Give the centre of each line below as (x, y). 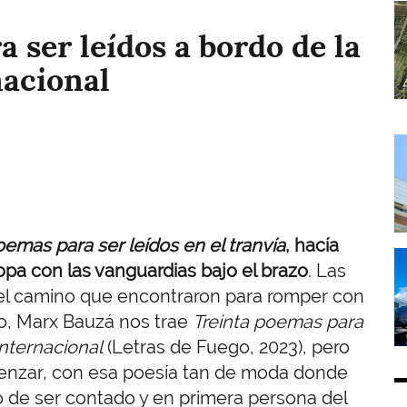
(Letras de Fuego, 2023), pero (226, 347)
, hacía (312, 245)
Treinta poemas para (278, 321)
